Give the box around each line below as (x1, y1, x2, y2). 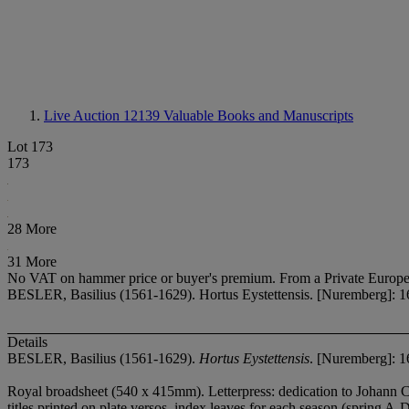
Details (7, 334, 47, 351)
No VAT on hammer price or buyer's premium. (7, 270, 279, 286)
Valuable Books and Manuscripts (163, 108, 353, 123)
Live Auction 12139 (44, 108, 163, 123)
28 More (7, 221, 57, 236)
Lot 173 (7, 139, 53, 154)
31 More (7, 254, 57, 269)
